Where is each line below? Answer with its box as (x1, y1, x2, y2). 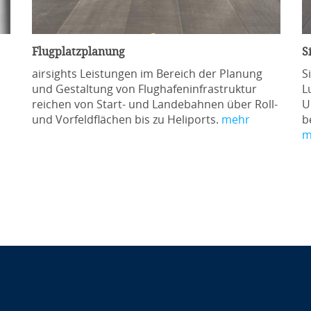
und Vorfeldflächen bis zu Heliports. (31, 113, 221, 126)
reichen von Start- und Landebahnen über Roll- (31, 98, 278, 111)
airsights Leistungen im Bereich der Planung (31, 67, 262, 81)
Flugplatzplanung (31, 45, 125, 58)
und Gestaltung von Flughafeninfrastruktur (31, 83, 257, 96)
